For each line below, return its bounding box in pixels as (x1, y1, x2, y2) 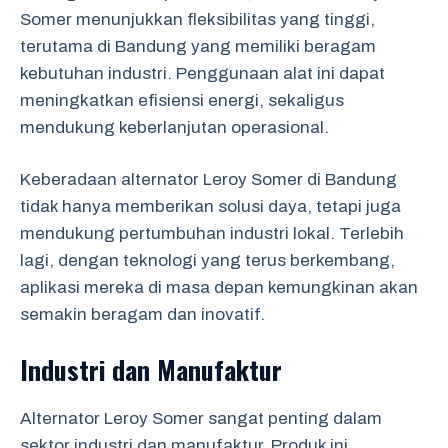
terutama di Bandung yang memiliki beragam (20, 36, 376, 56)
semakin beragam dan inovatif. (20, 305, 265, 324)
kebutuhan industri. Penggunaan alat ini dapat (20, 63, 385, 83)
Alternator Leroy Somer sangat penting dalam (20, 408, 382, 428)
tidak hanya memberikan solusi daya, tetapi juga (20, 197, 401, 216)
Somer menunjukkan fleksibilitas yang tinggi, (20, 9, 375, 29)
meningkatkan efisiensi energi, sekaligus (20, 90, 344, 110)
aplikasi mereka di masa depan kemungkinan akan (20, 278, 418, 297)
